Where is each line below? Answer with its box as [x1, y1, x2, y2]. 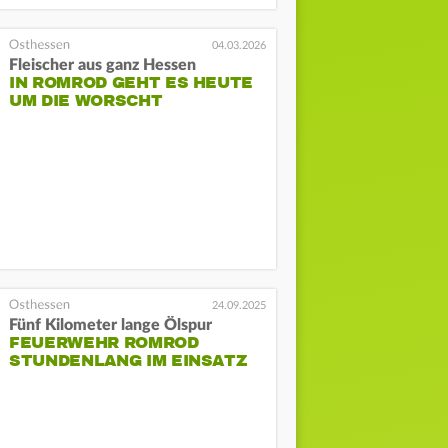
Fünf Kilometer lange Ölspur [9, 316, 213, 333]
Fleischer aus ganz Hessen [9, 57, 197, 73]
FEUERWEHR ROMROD [9, 332, 199, 353]
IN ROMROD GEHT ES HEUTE [9, 73, 254, 93]
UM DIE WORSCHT [9, 91, 163, 111]
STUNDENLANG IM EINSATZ [9, 350, 248, 371]
